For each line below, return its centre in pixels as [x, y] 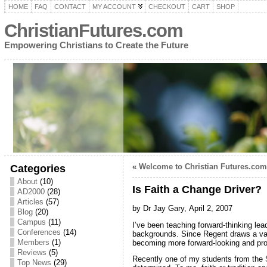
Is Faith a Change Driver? [197, 190]
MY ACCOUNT [114, 7]
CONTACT [70, 7]
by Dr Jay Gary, [159, 208]
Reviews [32, 252]
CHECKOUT [167, 7]
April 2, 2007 [210, 208]
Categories [38, 169]
